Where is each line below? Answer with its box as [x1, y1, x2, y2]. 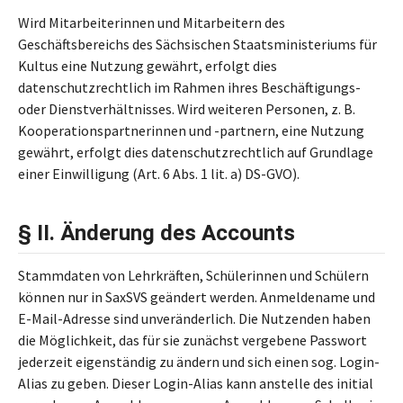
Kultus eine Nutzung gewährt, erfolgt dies [18, 57, 277, 75]
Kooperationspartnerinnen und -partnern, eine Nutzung [18, 121, 364, 139]
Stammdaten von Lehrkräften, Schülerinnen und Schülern [18, 266, 369, 284]
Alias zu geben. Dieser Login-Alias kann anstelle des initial [18, 374, 373, 392]
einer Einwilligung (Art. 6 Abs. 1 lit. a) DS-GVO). [18, 165, 300, 183]
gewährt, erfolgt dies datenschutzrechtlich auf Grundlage [18, 143, 373, 161]
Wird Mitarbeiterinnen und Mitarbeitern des [18, 13, 285, 31]
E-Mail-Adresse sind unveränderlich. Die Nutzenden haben [18, 309, 371, 327]
